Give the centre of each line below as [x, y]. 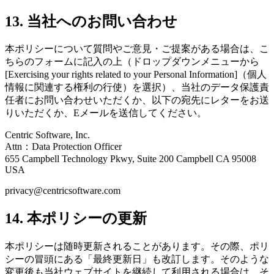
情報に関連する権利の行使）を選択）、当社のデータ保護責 [137, 87]
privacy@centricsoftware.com [63, 191]
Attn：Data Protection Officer [63, 147]
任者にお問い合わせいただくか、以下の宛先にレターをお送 [137, 100]
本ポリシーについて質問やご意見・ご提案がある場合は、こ [137, 49]
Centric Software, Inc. [47, 135]
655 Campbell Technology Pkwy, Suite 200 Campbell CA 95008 [131, 159]
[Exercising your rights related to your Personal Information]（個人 [136, 75]
